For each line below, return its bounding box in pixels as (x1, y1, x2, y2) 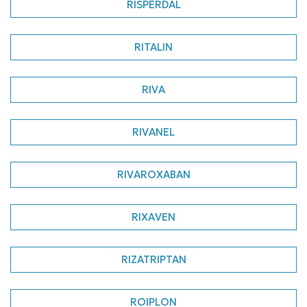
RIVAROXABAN (116, 168, 191, 181)
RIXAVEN (132, 210, 175, 223)
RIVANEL (132, 125, 175, 138)
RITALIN (134, 40, 173, 53)
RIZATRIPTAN (121, 253, 186, 266)
